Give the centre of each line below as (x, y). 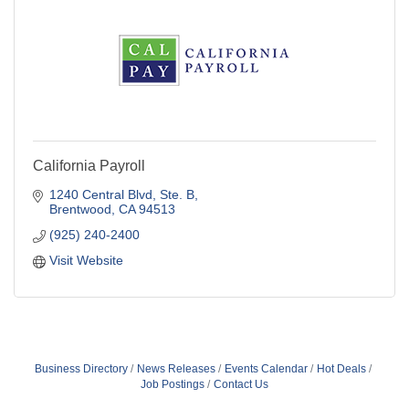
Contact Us (241, 384)
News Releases (176, 368)
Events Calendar (266, 368)
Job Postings (173, 384)
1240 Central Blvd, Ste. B (121, 194)
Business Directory (81, 368)
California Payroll (89, 165)
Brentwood (80, 209)
